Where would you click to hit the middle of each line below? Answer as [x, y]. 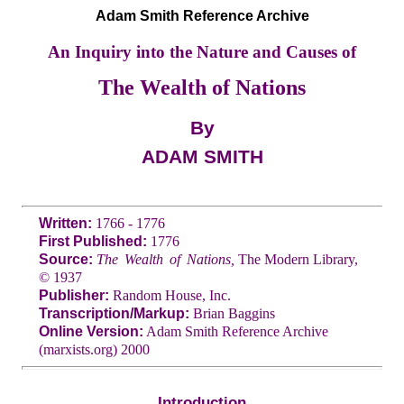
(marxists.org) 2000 [94, 349]
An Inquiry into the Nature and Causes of [202, 51]
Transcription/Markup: [114, 313]
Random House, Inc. [170, 295]
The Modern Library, [297, 259]
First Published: [92, 241]
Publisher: [73, 295]
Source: [65, 259]
